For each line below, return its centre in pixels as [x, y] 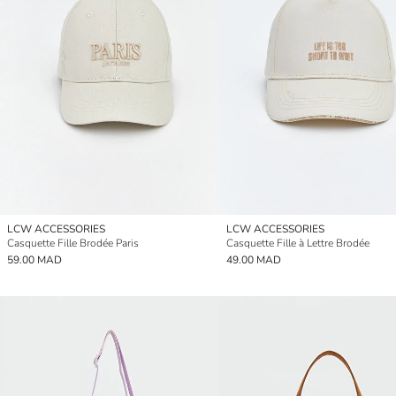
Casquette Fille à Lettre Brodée [298, 243]
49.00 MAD [254, 260]
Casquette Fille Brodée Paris [73, 243]
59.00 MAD [34, 260]
